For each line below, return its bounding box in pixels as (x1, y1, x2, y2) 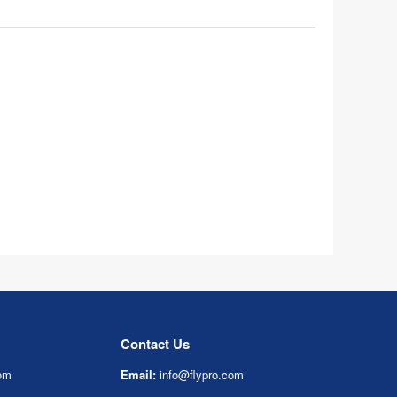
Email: (121, 366, 156, 383)
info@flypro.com (160, 366, 244, 383)
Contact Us (121, 334, 190, 354)
